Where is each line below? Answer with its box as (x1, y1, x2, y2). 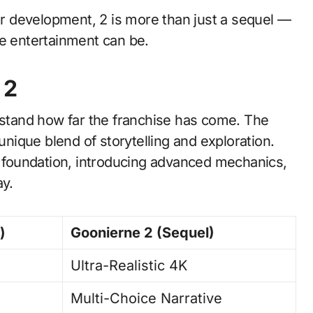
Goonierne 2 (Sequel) (71, 224, 214, 241)
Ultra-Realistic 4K (71, 257, 188, 274)
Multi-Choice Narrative (71, 290, 223, 307)
